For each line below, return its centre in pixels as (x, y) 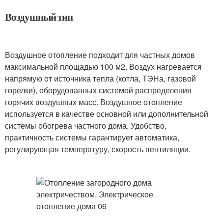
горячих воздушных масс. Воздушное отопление (94, 102)
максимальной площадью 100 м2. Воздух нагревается (103, 67)
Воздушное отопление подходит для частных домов (100, 55)
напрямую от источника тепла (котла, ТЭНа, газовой (100, 78)
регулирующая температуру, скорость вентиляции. (98, 149)
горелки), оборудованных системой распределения (98, 90)
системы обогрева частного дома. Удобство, (86, 125)
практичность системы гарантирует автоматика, (92, 137)
